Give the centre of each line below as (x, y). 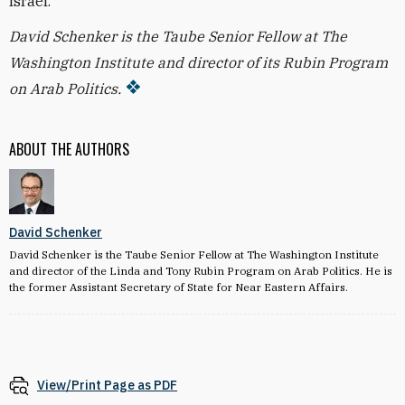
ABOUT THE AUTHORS (69, 149)
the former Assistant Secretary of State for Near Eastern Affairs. (179, 287)
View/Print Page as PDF (107, 385)
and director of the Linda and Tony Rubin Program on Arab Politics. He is (201, 271)
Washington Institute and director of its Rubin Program (198, 62)
